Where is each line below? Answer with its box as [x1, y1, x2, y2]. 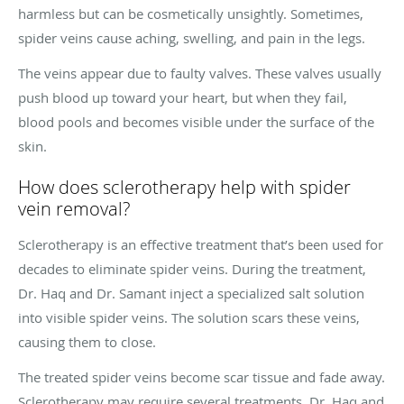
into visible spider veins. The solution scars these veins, [18, 308, 360, 326]
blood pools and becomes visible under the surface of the [18, 112, 374, 131]
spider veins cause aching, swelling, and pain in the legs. [18, 28, 365, 47]
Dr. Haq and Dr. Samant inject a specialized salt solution [18, 283, 364, 302]
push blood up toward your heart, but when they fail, [18, 87, 347, 106]
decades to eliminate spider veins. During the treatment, [18, 259, 366, 278]
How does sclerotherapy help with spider [18, 174, 351, 199]
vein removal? [18, 196, 130, 221]
